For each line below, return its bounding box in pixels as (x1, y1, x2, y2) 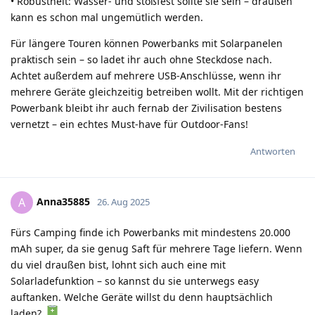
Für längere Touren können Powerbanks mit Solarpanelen (11, 36, 283, 50)
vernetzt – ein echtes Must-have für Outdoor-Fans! (11, 117, 248, 131)
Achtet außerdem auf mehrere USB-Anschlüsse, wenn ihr (11, 68, 281, 82)
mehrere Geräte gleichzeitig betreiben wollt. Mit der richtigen (11, 84, 304, 98)
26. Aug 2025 (97, 195, 150, 208)
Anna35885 (37, 194, 90, 208)
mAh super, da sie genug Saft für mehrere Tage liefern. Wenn (11, 241, 302, 255)
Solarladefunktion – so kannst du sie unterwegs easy (11, 274, 259, 288)
